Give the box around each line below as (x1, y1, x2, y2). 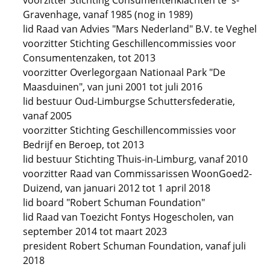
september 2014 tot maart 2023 (23, 225, 167, 238)
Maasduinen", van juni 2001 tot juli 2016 (23, 80, 202, 93)
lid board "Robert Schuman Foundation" (23, 196, 205, 209)
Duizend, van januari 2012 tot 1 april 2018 (23, 181, 210, 195)
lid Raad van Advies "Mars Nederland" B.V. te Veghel (23, 22, 257, 36)
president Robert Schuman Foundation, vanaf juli (23, 239, 246, 253)
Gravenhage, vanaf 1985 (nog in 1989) (23, 8, 193, 21)
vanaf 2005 (23, 109, 72, 122)
